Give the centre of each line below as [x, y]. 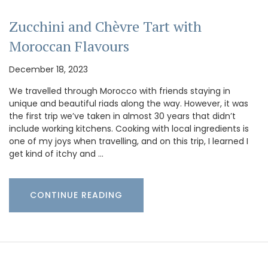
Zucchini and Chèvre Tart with [105, 26]
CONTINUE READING [76, 195]
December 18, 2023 [48, 69]
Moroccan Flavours [69, 46]
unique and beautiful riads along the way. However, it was [129, 103]
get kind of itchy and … [56, 153]
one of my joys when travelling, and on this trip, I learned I [129, 141]
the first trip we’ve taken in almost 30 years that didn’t [122, 116]
